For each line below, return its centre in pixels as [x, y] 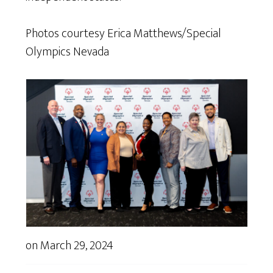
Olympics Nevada [68, 51]
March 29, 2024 [77, 245]
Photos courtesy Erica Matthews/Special [124, 33]
